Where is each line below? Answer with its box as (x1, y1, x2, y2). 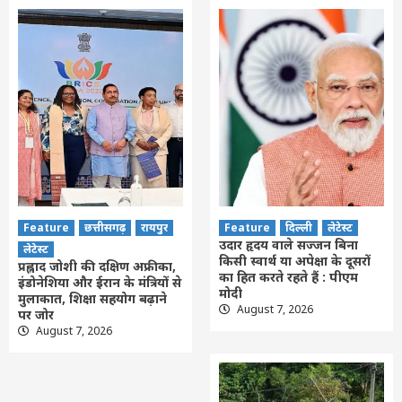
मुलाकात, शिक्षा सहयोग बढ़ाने (18, 289, 167, 307)
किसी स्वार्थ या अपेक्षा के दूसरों (219, 251, 371, 269)
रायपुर (141, 219, 168, 235)
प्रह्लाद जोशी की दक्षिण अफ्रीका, (18, 257, 176, 275)
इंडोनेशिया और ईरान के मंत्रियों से (18, 273, 181, 291)
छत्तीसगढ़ (84, 219, 126, 235)
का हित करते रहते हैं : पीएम (219, 267, 358, 285)
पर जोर (18, 305, 54, 323)
